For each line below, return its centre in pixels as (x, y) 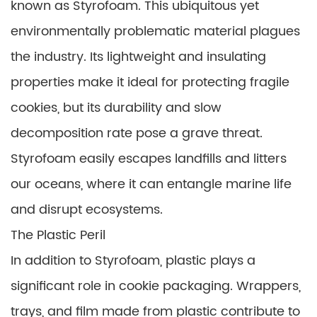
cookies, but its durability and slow (116, 108)
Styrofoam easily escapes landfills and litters (149, 159)
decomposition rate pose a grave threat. (137, 133)
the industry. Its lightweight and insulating (138, 57)
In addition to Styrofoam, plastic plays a (133, 261)
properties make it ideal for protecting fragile (150, 82)
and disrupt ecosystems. (87, 210)
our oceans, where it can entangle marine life (151, 184)
